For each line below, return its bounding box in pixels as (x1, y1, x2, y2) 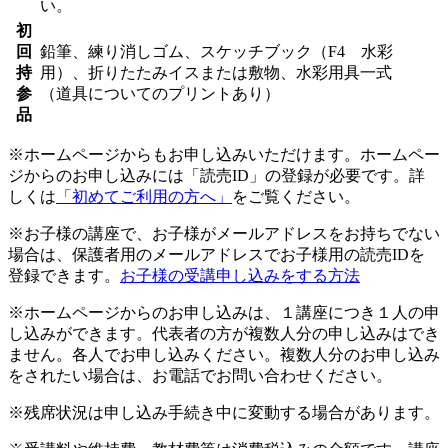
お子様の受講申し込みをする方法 (120, 266, 360, 284)
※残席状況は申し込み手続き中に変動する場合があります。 (8, 403, 440, 421)
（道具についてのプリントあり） (40, 84, 280, 102)
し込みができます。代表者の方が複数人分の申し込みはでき (8, 324, 440, 342)
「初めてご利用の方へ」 (56, 187, 232, 205)
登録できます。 (8, 266, 120, 284)
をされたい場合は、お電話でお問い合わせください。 (8, 366, 392, 384)
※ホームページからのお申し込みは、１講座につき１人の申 (8, 303, 440, 321)
